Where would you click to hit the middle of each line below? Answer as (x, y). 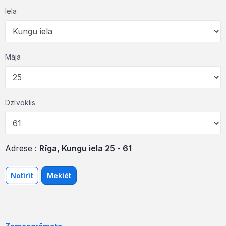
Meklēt (59, 175)
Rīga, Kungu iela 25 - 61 (86, 148)
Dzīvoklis (20, 103)
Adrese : (22, 148)
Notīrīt (22, 175)
